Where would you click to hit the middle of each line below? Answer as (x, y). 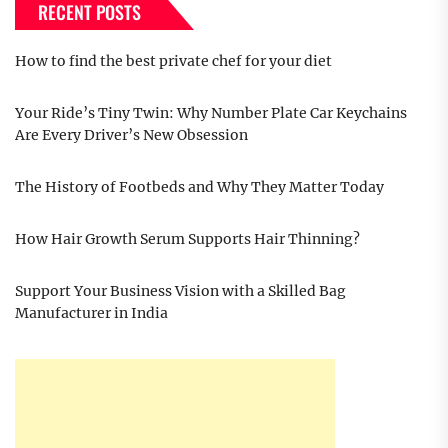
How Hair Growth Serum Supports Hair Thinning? (187, 239)
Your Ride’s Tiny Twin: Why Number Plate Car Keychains (211, 113)
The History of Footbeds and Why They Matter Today (199, 187)
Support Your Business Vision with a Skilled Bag (180, 291)
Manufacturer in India (91, 313)
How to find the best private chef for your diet (173, 61)
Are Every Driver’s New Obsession (131, 135)
